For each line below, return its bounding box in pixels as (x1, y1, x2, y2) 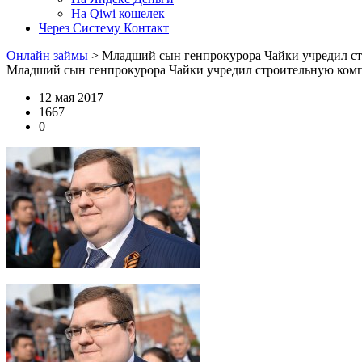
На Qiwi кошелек (71, 6, 165, 20)
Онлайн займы (6, 48, 88, 62)
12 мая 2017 (39, 90, 103, 104)
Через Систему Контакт (39, 21, 169, 35)
